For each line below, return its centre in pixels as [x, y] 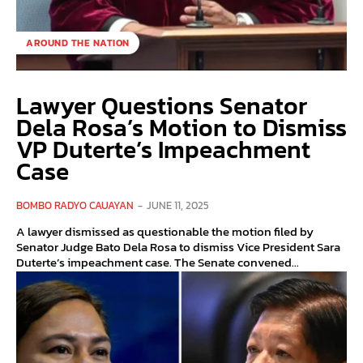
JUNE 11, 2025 [178, 206]
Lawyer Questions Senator [162, 106]
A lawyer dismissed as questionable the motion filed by [165, 232]
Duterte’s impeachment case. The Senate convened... [237, 263]
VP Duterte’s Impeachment [163, 150]
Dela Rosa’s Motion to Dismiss [181, 128]
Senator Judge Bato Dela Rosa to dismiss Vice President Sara [178, 247]
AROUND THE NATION [78, 43]
